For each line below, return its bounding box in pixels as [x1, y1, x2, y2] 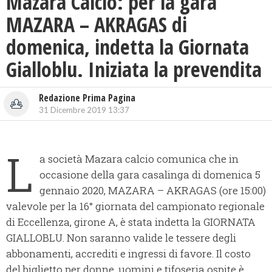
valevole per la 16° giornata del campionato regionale [6, 199, 265, 214]
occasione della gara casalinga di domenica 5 [39, 168, 260, 182]
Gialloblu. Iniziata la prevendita [6, 55, 262, 84]
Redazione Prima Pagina [39, 91, 135, 105]
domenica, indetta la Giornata [6, 33, 249, 61]
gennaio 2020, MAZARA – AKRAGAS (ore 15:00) [39, 183, 266, 198]
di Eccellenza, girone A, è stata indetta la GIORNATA [6, 215, 256, 229]
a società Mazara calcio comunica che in [39, 152, 239, 166]
